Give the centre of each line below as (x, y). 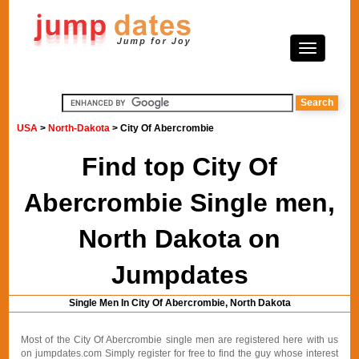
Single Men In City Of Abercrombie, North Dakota (179, 303)
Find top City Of (179, 167)
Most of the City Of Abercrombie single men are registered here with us (179, 340)
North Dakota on (179, 239)
